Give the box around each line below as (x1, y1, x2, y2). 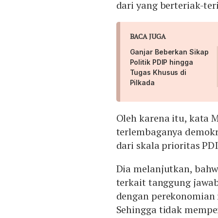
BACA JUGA (129, 32, 166, 41)
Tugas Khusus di (129, 68, 187, 77)
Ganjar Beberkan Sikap (129, 48, 209, 56)
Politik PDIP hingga (129, 58, 193, 67)
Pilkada (129, 78, 155, 87)
